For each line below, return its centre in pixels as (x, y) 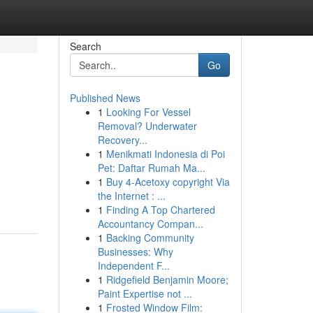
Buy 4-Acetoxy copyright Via (168, 182)
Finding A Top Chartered (160, 210)
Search (85, 46)
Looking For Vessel (148, 112)
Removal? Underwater (147, 126)
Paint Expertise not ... (145, 293)
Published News (105, 98)
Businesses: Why (135, 252)
